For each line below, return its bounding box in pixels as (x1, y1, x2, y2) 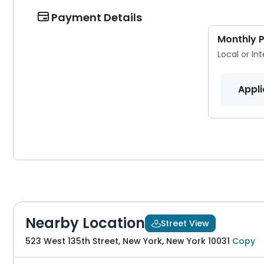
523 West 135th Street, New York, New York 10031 (25, 235, 230, 247)
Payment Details (49, 10, 142, 25)
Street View (161, 217, 209, 229)
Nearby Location (25, 213, 145, 233)
